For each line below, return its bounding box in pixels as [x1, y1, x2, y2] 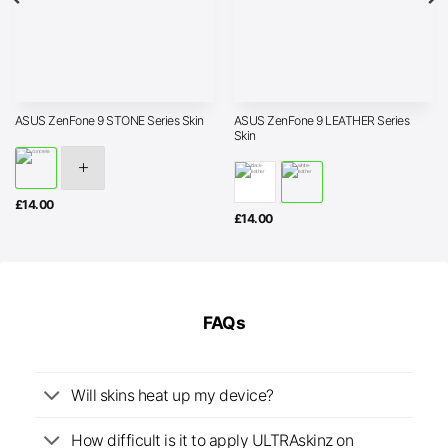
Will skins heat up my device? [71, 385, 274, 405]
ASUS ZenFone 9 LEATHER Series [233, 112, 410, 128]
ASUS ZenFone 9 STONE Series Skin [14, 113, 204, 129]
